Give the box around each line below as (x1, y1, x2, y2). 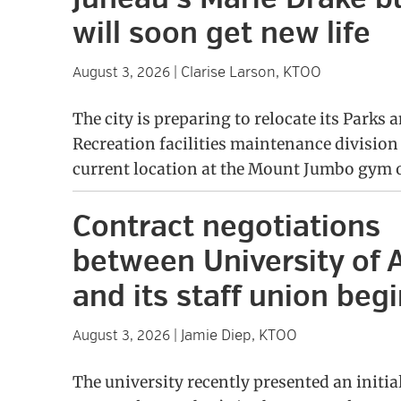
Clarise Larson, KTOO (180, 63, 321, 82)
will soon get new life (72, 14, 371, 54)
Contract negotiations (72, 208, 380, 247)
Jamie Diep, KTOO (180, 326, 297, 346)
